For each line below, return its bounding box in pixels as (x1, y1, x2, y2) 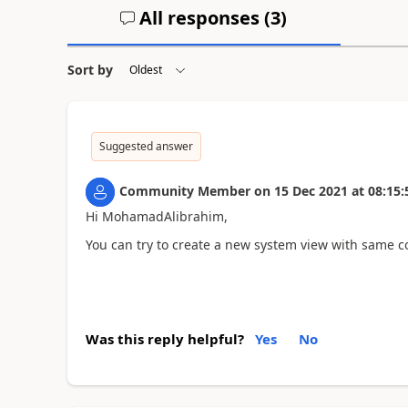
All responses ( (135, 5, 271, 30)
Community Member (118, 182, 250, 199)
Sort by (66, 61, 113, 78)
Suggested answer (98, 138, 193, 154)
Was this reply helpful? (85, 330, 244, 348)
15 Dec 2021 (273, 182, 348, 199)
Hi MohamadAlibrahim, (85, 208, 228, 225)
